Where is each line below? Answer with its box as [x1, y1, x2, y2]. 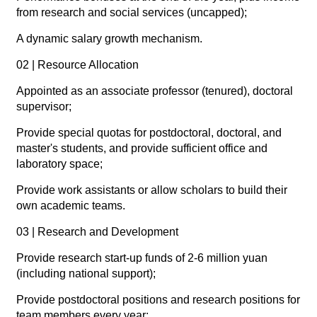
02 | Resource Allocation [16, 59, 139, 71]
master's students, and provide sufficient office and [16, 142, 267, 155]
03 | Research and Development [16, 226, 178, 238]
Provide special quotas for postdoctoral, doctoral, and [16, 127, 282, 139]
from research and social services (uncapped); [16, 6, 247, 19]
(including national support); [16, 267, 156, 280]
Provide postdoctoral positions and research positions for [16, 294, 300, 306]
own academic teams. [16, 200, 125, 212]
